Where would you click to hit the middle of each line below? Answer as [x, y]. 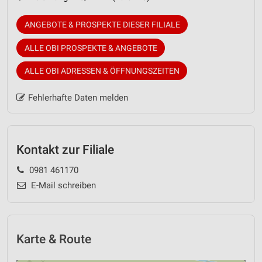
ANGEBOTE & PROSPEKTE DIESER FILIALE [102, 25]
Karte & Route [54, 239]
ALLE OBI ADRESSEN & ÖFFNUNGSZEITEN [102, 71]
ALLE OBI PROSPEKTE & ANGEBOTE [91, 48]
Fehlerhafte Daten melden [78, 98]
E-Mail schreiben [62, 185]
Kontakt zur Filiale [65, 150]
